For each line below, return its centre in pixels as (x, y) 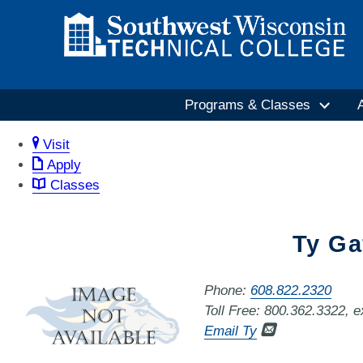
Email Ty (231, 331)
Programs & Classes (247, 105)
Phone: (228, 290)
